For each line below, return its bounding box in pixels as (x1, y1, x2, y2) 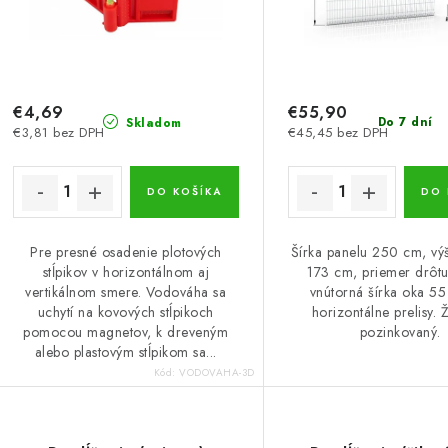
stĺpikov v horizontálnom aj (42, 261, 210, 282)
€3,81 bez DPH (13, 122, 105, 142)
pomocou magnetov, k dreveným (23, 321, 229, 342)
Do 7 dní (377, 112, 433, 131)
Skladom (121, 113, 182, 132)
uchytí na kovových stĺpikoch (37, 301, 214, 322)
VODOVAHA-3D (179, 364, 255, 380)
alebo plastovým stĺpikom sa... (34, 341, 217, 362)
